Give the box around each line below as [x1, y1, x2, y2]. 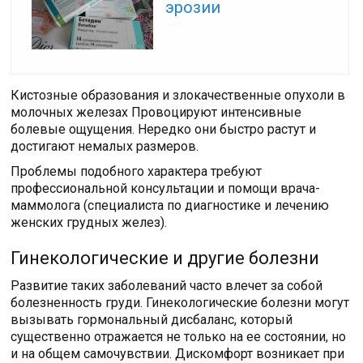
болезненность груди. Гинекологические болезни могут [11, 295, 350, 310]
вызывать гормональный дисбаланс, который [11, 312, 293, 327]
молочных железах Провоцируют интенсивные [11, 105, 302, 120]
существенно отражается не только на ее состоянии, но [11, 329, 347, 344]
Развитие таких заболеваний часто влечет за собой [11, 278, 323, 293]
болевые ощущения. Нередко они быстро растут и [11, 122, 317, 137]
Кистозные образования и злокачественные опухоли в [11, 88, 346, 103]
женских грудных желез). [11, 215, 168, 230]
